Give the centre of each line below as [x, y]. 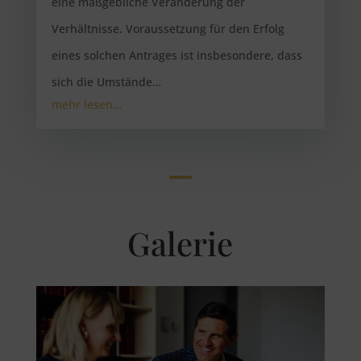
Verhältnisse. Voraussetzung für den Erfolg [168, 29]
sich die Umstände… [106, 82]
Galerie [180, 243]
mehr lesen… [86, 104]
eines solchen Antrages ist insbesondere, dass [176, 55]
